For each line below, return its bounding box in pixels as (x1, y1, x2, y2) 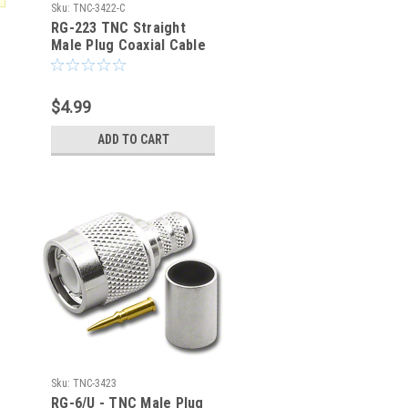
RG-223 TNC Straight (51, 19, 186, 36)
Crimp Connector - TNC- (51, 54, 209, 71)
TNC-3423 (73, 377, 117, 390)
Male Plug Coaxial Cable (51, 36, 206, 54)
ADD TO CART (97, 132, 169, 147)
